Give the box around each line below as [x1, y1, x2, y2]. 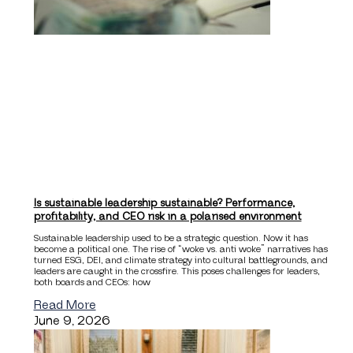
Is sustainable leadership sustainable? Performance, [33, 197, 295, 210]
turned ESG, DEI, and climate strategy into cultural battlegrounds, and [33, 255, 328, 266]
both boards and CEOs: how [33, 277, 150, 288]
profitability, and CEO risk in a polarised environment [33, 210, 302, 224]
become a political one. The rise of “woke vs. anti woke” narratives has [33, 244, 328, 255]
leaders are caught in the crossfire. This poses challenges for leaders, [33, 266, 320, 277]
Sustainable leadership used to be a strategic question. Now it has [33, 233, 308, 244]
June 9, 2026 [33, 314, 110, 329]
